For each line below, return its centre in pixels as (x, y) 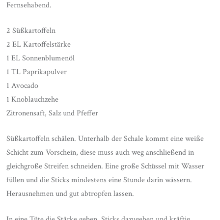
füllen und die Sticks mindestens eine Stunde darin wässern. (99, 180)
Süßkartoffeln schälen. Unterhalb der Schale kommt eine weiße (105, 139)
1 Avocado (23, 86)
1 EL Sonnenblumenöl (41, 58)
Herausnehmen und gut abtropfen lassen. (70, 194)
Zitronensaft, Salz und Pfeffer (53, 113)
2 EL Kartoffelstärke (39, 45)
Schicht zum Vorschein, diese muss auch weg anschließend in (100, 153)
